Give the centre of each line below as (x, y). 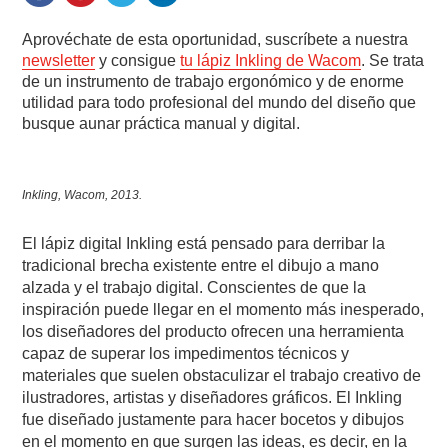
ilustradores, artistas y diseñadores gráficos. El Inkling (212, 398)
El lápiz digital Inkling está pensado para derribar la (204, 244)
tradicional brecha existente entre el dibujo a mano (201, 266)
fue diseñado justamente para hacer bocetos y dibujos (213, 420)
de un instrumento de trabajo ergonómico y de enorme (213, 82)
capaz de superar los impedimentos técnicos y (186, 354)
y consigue (138, 61)
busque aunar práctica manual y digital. (161, 124)
